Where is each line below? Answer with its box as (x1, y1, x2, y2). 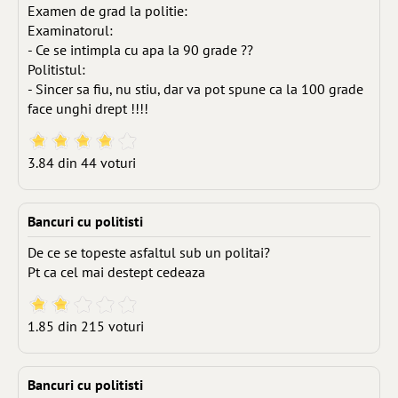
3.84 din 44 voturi (28, 154, 136, 171)
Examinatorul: (28, 21, 113, 39)
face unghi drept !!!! (28, 99, 148, 117)
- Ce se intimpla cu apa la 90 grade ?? (28, 41, 253, 59)
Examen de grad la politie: (28, 2, 187, 20)
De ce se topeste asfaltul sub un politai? (28, 243, 270, 261)
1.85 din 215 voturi (28, 317, 144, 335)
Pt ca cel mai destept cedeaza (28, 263, 205, 281)
